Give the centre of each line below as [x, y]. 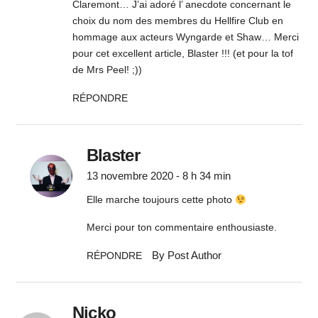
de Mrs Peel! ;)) [107, 70]
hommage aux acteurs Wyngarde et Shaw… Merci [185, 37]
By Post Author [186, 256]
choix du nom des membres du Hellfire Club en [177, 21]
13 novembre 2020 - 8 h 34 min [158, 176]
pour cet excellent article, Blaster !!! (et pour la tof [182, 54]
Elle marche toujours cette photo [160, 200]
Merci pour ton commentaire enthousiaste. [181, 227]
